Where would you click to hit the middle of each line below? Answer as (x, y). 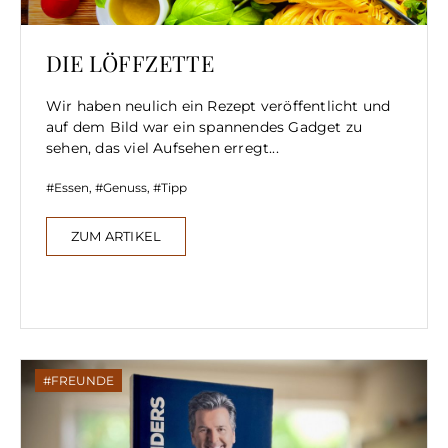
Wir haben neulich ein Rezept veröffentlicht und (218, 106)
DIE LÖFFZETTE (130, 63)
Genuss (125, 188)
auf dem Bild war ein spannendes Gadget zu (204, 127)
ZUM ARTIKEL (116, 236)
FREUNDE (82, 381)
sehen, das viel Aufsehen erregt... (162, 148)
